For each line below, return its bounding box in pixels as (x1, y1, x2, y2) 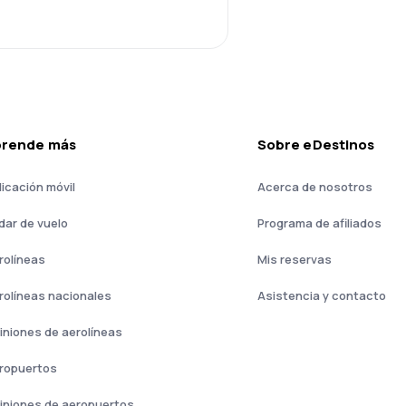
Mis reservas (257, 250, 332, 267)
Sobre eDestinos (257, 134, 375, 154)
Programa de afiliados (257, 214, 382, 231)
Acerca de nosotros (257, 178, 372, 195)
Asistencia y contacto (257, 286, 386, 304)
